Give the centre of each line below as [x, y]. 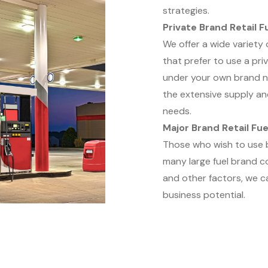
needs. [177, 111]
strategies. [186, 10]
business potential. [204, 195]
